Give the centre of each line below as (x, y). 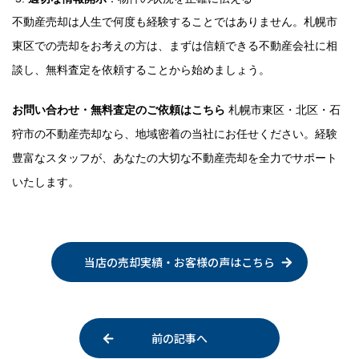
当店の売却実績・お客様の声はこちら (179, 262)
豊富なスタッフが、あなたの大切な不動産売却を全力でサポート (175, 158)
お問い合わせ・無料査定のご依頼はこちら (119, 110)
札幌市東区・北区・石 (283, 110)
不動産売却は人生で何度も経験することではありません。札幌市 (175, 22)
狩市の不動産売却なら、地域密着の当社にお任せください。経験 (175, 134)
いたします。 (46, 182)
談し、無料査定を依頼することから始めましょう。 (141, 70)
